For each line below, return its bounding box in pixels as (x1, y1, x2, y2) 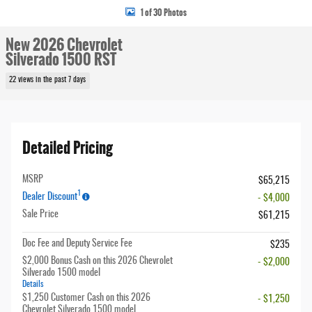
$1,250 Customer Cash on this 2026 (22, 292, 150, 303)
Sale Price (22, 209, 58, 219)
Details (22, 279, 43, 288)
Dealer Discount (22, 192, 77, 202)
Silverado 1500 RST (6, 48, 116, 71)
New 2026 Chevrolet (6, 33, 123, 56)
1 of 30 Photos (141, 6, 187, 19)
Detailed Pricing (22, 136, 113, 159)
